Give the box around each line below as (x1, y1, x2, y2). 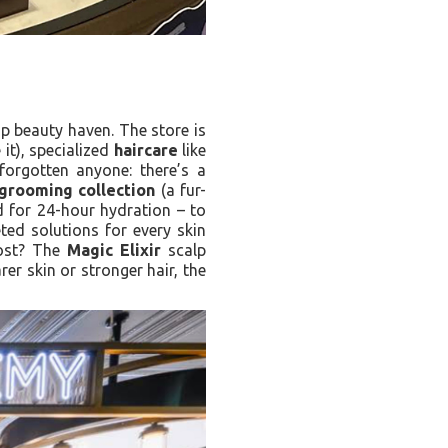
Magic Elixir (67, 241, 161, 259)
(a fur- (155, 181, 207, 199)
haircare (113, 141, 178, 159)
